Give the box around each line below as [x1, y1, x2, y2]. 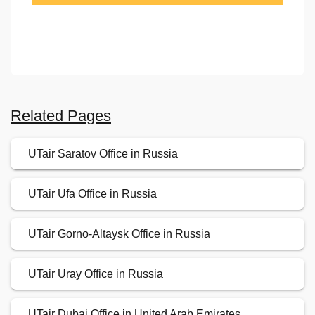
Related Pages [11, 107, 111, 125]
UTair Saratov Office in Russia [28, 148, 178, 160]
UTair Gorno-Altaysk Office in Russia [28, 228, 210, 240]
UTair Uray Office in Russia [28, 268, 163, 281]
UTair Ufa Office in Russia [28, 188, 157, 200]
